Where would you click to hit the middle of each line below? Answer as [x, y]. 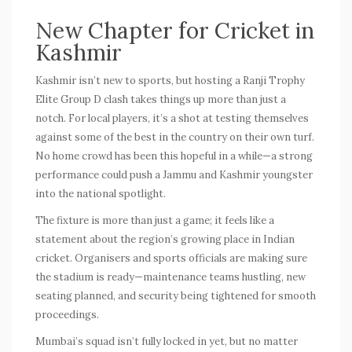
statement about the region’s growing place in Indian [165, 239]
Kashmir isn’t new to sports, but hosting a [139, 80]
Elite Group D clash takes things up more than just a [161, 99]
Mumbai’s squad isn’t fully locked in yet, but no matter [167, 341]
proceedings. [67, 314]
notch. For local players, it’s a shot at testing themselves [172, 118]
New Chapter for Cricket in [175, 30]
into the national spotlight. [101, 193]
